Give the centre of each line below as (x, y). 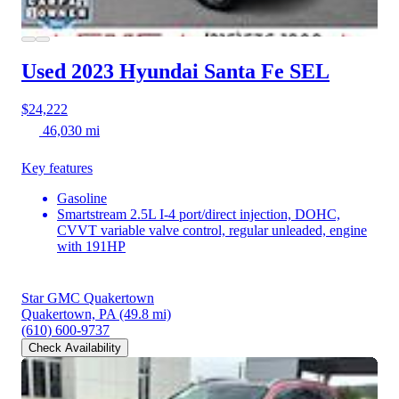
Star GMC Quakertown (88, 297)
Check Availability (75, 347)
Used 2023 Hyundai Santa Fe (153, 71)
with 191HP (91, 246)
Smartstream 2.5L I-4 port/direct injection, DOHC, (199, 214)
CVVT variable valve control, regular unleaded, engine (212, 230)
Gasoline (82, 198)
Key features (57, 167)
